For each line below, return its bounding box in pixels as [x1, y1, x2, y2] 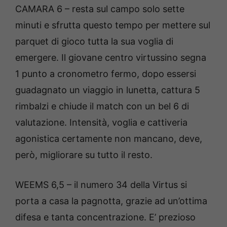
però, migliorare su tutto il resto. [15, 149, 155, 160]
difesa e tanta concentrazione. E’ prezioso [15, 211, 196, 222]
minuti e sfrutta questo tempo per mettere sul [15, 19, 210, 30]
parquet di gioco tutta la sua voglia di [15, 35, 173, 47]
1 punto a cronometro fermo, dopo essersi [15, 68, 196, 79]
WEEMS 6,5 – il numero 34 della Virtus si [15, 179, 187, 190]
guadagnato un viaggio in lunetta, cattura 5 [15, 84, 200, 95]
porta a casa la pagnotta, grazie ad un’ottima [15, 195, 207, 206]
